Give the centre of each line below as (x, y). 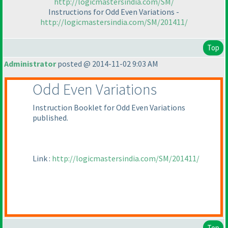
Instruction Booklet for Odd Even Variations (109, 108)
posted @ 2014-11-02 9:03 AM (107, 64)
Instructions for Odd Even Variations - (114, 11)
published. (50, 118)
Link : (42, 159)
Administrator (30, 64)
